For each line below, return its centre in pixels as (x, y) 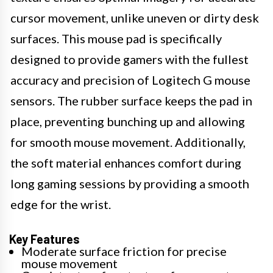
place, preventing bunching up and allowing (128, 121)
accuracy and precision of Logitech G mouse (130, 80)
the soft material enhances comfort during (126, 163)
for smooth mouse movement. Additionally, (128, 142)
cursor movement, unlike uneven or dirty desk (135, 18)
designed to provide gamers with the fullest (129, 59)
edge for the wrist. (61, 204)
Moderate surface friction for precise (124, 251)
